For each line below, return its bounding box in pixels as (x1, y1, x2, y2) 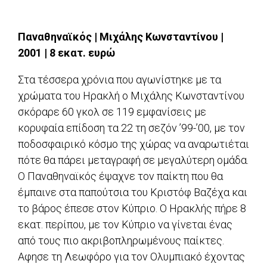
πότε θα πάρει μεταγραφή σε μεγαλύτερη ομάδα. (18, 154, 249, 167)
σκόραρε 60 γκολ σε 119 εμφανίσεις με (18, 105, 206, 119)
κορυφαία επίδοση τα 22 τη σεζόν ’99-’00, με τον (18, 122, 245, 135)
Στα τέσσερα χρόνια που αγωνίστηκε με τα (18, 73, 221, 86)
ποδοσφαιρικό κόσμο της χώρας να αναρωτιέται (18, 138, 249, 151)
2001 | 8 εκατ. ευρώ (18, 46, 115, 60)
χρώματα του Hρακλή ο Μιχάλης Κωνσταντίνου (18, 89, 244, 103)
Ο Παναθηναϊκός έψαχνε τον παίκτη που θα (18, 170, 223, 183)
